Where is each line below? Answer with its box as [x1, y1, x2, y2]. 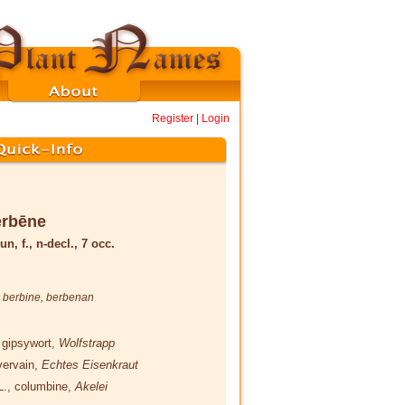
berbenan [46, 291, 94, 304]
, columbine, [7, 379, 75, 393]
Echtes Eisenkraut [42, 357, 138, 372]
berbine [3, 291, 41, 304]
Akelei [75, 379, 108, 393]
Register [152, 112, 193, 125]
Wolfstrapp [59, 335, 115, 350]
